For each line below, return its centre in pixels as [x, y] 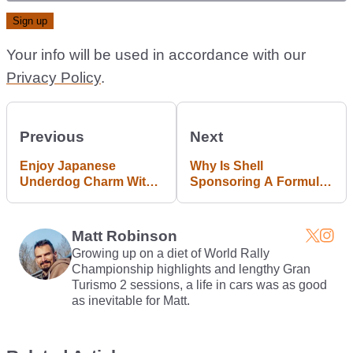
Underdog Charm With [87, 182]
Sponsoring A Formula [258, 182]
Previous [52, 137]
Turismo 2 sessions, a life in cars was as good [199, 285]
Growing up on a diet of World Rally [170, 254]
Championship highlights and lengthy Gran [191, 269]
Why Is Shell [227, 166]
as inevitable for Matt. [132, 301]
